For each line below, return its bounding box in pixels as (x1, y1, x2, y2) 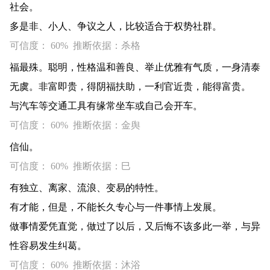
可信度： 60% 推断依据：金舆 (10, 120, 140, 130)
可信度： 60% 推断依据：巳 (10, 161, 131, 171)
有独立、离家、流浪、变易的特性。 (10, 183, 164, 193)
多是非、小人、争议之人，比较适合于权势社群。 (10, 21, 222, 31)
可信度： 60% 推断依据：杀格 (10, 40, 140, 51)
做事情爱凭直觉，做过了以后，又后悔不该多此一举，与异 (10, 221, 260, 231)
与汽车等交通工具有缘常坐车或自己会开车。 (10, 101, 202, 111)
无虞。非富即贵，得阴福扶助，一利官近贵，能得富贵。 (10, 81, 251, 92)
